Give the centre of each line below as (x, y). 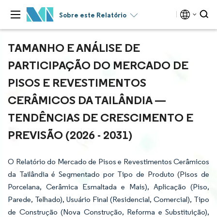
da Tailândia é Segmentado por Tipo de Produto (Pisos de (108, 174)
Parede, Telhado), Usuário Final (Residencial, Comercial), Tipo (108, 199)
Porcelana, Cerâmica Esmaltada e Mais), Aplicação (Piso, (108, 187)
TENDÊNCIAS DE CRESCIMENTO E (101, 117)
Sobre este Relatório (93, 15)
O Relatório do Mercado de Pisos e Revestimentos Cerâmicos (108, 162)
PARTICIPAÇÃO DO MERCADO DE (98, 65)
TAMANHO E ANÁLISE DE (74, 47)
